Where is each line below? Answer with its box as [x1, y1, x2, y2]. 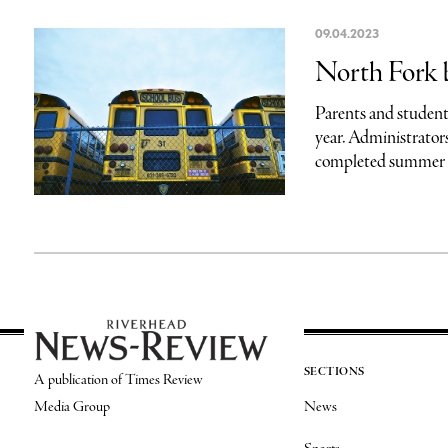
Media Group [33, 396, 110, 417]
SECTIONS [303, 364, 365, 379]
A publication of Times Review [33, 369, 203, 390]
